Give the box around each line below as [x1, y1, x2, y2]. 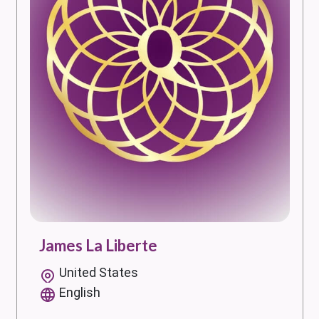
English [59, 284, 100, 300]
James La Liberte [39, 235, 157, 255]
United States [59, 264, 138, 280]
